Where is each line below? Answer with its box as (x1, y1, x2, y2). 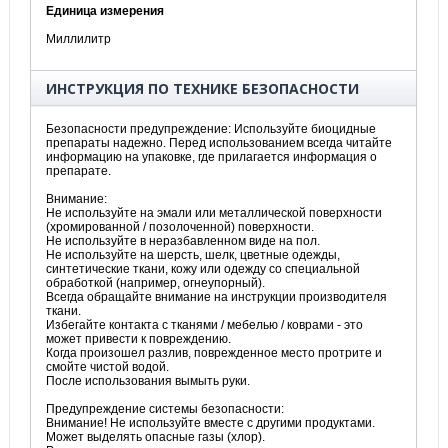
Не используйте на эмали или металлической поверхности (46, 205, 382, 220)
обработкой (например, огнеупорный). (46, 275, 265, 290)
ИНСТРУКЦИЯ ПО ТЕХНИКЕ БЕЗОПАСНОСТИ (46, 78, 359, 98)
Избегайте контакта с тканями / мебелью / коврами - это (46, 317, 363, 332)
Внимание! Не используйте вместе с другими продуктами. (46, 415, 375, 430)
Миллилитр (46, 31, 111, 46)
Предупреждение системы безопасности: (46, 401, 284, 416)
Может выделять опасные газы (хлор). (46, 429, 265, 444)
